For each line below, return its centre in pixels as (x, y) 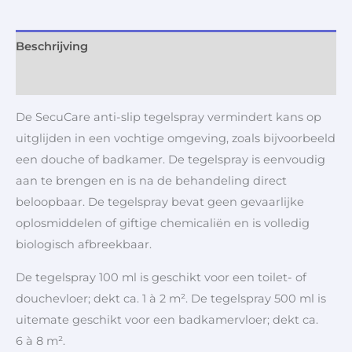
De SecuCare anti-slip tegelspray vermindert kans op (169, 117)
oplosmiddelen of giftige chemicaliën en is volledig (163, 224)
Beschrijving (52, 46)
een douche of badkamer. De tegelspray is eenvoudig (170, 160)
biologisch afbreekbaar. (85, 245)
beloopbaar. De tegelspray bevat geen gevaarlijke (160, 202)
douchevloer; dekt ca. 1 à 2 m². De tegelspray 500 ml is (171, 298)
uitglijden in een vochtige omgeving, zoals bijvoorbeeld (176, 139)
